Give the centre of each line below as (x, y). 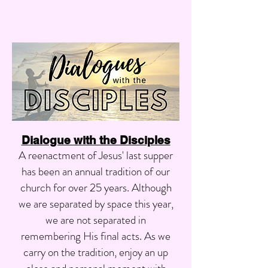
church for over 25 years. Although (96, 188)
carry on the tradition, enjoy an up (96, 252)
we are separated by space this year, (96, 204)
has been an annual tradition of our (96, 171)
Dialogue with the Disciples (96, 140)
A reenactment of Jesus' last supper (96, 155)
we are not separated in (96, 220)
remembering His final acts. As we (96, 236)
